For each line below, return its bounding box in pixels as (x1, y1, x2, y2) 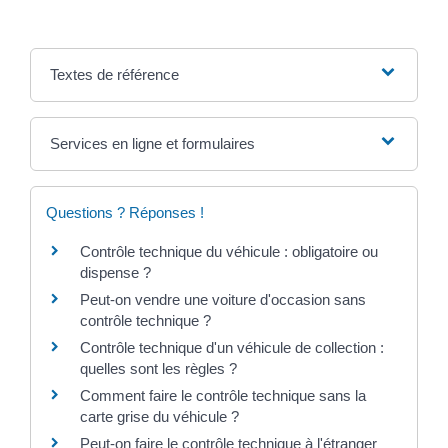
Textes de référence (49, 65, 179, 83)
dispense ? (80, 263, 151, 281)
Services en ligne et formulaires (49, 134, 255, 152)
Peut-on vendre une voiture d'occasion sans (80, 290, 366, 308)
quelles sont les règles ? (80, 359, 237, 377)
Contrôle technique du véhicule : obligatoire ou (80, 242, 378, 260)
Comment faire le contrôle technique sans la (80, 386, 366, 404)
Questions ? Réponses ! (46, 203, 204, 221)
